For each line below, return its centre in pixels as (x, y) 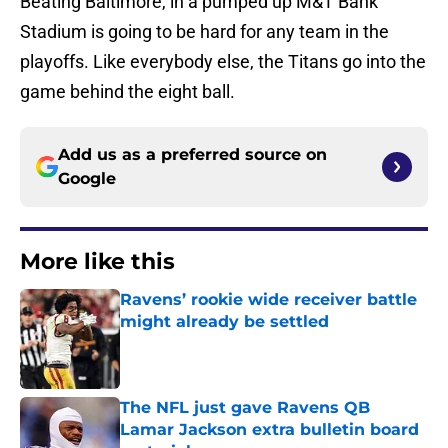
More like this (97, 262)
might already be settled (224, 322)
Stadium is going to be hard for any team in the (204, 32)
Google (87, 179)
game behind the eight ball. (127, 92)
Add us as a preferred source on (192, 155)
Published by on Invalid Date (206, 341)
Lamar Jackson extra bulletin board (269, 430)
